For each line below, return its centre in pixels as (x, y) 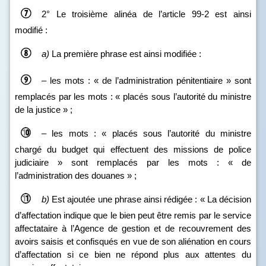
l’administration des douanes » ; (76, 175)
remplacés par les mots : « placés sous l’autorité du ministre (133, 96)
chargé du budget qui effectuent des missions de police (133, 149)
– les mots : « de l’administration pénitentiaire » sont (146, 80)
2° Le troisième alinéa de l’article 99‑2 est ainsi (146, 14)
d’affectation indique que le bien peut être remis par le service (133, 215)
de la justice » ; (44, 110)
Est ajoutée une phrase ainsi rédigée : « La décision (150, 199)
